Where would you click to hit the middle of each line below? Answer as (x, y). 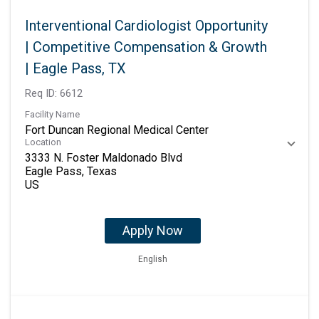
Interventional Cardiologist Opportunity (146, 26)
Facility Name (52, 115)
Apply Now (152, 231)
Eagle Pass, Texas (71, 172)
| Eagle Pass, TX (75, 69)
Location (43, 142)
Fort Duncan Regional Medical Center (117, 130)
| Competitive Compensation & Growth (146, 47)
